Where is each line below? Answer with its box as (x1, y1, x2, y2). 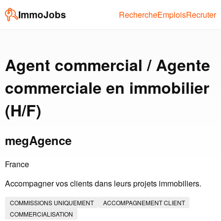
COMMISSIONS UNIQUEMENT (9, 198, 94, 207)
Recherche (119, 8, 157, 20)
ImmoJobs (18, 7, 66, 22)
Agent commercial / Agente (5, 53, 210, 76)
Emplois (157, 8, 186, 20)
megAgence (5, 132, 72, 149)
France (5, 158, 29, 170)
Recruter (186, 8, 216, 20)
